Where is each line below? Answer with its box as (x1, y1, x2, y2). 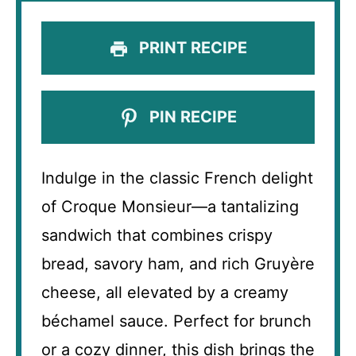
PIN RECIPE (145, 107, 237, 127)
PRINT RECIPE (134, 38, 247, 57)
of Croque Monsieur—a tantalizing (41, 197, 299, 217)
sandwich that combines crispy (41, 226, 273, 246)
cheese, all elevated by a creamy (41, 283, 288, 303)
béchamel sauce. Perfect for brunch (41, 311, 311, 331)
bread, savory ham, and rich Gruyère (41, 254, 315, 274)
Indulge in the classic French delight (41, 168, 313, 188)
